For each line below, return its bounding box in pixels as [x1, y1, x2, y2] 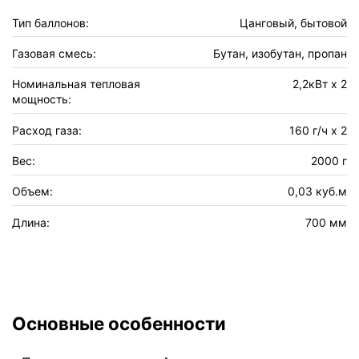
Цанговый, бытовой [240, 15, 347, 30]
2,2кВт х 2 [292, 77, 347, 91]
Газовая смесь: [12, 46, 96, 60]
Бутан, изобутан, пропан [213, 46, 347, 60]
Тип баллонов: [12, 15, 89, 30]
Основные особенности [12, 312, 226, 334]
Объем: [12, 184, 53, 199]
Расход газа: [12, 123, 82, 137]
